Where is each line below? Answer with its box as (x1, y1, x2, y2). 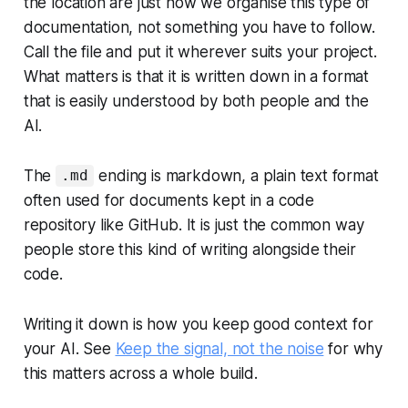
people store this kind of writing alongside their (23, 240, 356, 259)
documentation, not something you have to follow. (23, 17, 375, 36)
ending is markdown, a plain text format (94, 166, 379, 185)
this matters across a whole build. (23, 363, 258, 382)
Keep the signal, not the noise (115, 339, 324, 358)
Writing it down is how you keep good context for (23, 314, 373, 333)
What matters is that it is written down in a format (23, 66, 370, 86)
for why (323, 339, 383, 358)
